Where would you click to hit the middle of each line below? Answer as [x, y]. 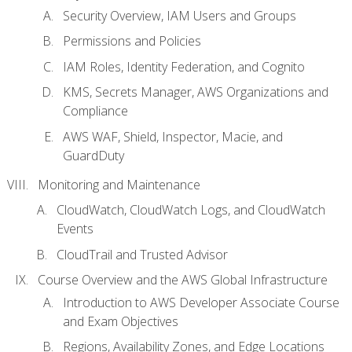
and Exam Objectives [121, 321]
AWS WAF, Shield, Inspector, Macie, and [173, 136]
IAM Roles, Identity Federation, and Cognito [184, 66]
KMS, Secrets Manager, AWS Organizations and [196, 92]
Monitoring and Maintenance [119, 184]
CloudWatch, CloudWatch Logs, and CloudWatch [191, 210]
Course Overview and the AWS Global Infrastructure [183, 280]
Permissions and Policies [132, 41]
